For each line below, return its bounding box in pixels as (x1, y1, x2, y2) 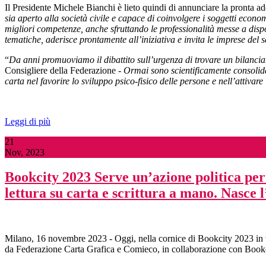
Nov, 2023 (5, 147, 45, 157)
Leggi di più (5, 116, 50, 126)
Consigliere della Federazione (5, 65, 118, 75)
